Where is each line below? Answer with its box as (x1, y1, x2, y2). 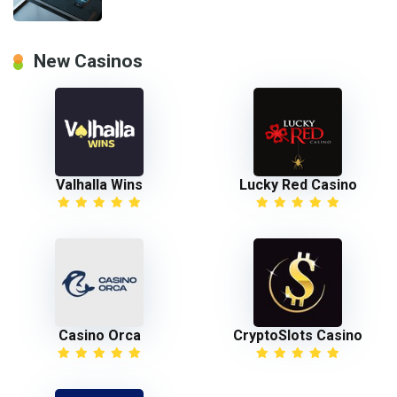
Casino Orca (58, 326, 141, 344)
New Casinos (34, 50, 143, 72)
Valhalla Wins (56, 175, 143, 193)
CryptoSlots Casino (233, 326, 362, 344)
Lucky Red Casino (238, 175, 357, 193)
